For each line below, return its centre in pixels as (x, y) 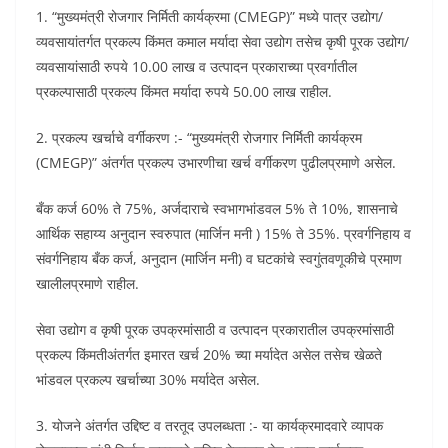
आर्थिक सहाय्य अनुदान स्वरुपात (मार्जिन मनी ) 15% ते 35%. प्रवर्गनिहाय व (223, 233)
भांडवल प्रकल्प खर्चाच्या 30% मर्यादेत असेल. (148, 379)
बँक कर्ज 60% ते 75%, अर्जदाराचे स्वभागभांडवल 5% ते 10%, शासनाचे (217, 208)
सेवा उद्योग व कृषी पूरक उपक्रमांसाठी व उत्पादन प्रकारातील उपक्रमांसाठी (215, 329)
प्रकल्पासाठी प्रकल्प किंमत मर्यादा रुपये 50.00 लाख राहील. (184, 91)
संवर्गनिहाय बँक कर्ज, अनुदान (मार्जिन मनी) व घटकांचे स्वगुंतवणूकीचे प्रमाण (219, 258)
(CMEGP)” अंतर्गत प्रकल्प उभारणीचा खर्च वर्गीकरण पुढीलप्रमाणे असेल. (216, 162)
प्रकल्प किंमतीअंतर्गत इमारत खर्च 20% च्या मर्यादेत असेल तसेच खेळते (209, 354)
